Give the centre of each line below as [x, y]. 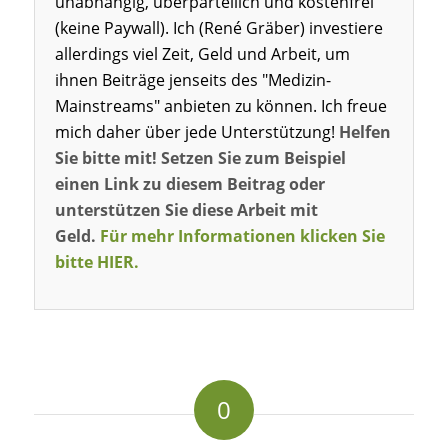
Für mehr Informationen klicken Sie [242, 235]
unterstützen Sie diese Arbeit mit [186, 209]
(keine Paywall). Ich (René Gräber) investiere [218, 27]
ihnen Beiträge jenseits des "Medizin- [192, 79]
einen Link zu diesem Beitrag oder [189, 183]
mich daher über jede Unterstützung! [196, 131]
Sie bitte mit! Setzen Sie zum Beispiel [200, 157]
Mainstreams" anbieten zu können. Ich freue [220, 105]
